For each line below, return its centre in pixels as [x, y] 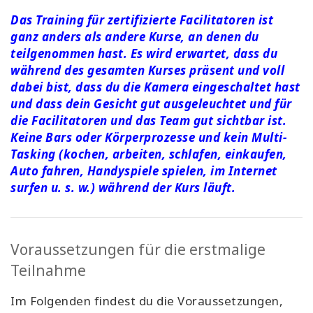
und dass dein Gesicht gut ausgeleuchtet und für [151, 104]
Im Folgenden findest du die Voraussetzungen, [147, 301]
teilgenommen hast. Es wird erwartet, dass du [144, 54]
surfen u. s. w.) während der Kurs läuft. [123, 188]
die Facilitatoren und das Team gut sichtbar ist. [148, 121]
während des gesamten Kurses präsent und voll [147, 71]
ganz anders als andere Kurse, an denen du [135, 37]
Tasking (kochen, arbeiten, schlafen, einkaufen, [149, 154]
